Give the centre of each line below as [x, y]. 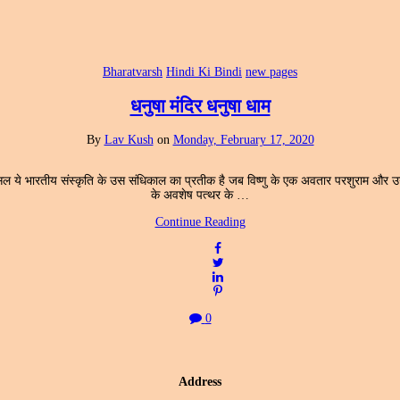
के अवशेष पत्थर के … [200, 196]
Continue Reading [200, 222]
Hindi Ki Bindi [204, 72]
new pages [271, 72]
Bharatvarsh [133, 72]
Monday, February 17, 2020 [243, 140]
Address [200, 381]
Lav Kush [129, 140]
